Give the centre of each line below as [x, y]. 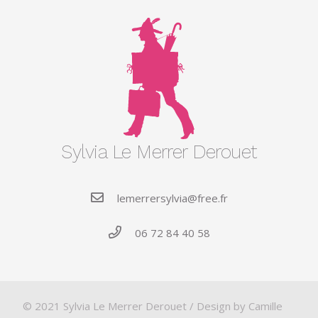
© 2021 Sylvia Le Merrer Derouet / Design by [136, 306]
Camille [265, 306]
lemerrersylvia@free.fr [173, 198]
